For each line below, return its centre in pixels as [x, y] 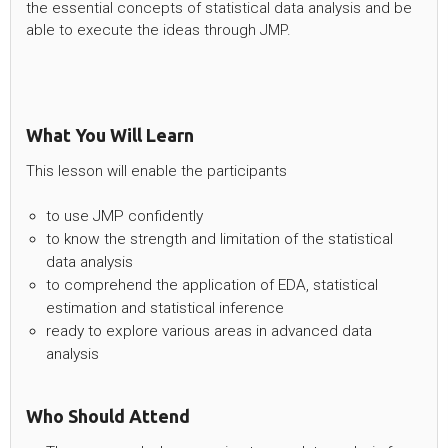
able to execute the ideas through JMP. [158, 29]
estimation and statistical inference [165, 307]
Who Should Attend [108, 415]
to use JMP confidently [124, 215]
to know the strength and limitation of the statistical [219, 238]
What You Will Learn [110, 135]
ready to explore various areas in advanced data [209, 330]
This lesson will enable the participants [156, 171]
